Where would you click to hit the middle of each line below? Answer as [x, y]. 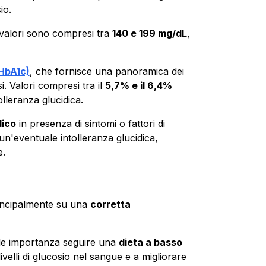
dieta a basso [150, 242]
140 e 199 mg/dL [149, 33]
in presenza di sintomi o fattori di [90, 123]
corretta [110, 204]
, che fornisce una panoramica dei [107, 71]
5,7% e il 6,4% [138, 85]
